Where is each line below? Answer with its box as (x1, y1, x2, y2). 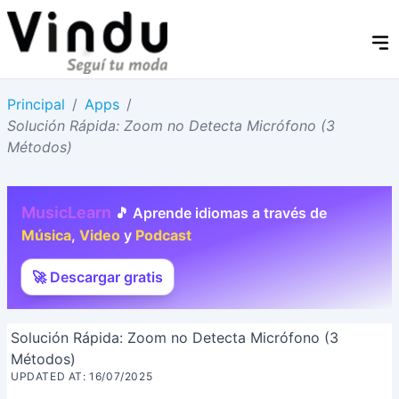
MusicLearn (21, 203, 111, 222)
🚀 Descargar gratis (32, 268, 163, 286)
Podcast (135, 226, 191, 244)
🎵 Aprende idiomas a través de (111, 204, 327, 222)
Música (21, 226, 71, 244)
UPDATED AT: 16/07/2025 (11, 370, 153, 383)
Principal (7, 95, 65, 113)
